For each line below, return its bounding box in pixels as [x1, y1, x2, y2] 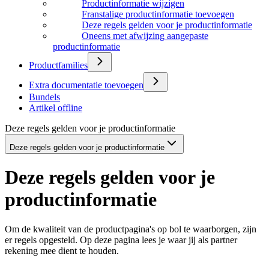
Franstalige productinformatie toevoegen [82, 9, 234, 19]
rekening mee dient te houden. [5, 245, 119, 256]
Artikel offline [29, 103, 82, 113]
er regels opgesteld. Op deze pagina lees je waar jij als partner [5, 234, 237, 245]
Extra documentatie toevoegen [29, 80, 144, 90]
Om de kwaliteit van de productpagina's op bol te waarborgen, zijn [5, 223, 256, 234]
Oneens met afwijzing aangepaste [82, 31, 208, 41]
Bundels [29, 92, 60, 102]
